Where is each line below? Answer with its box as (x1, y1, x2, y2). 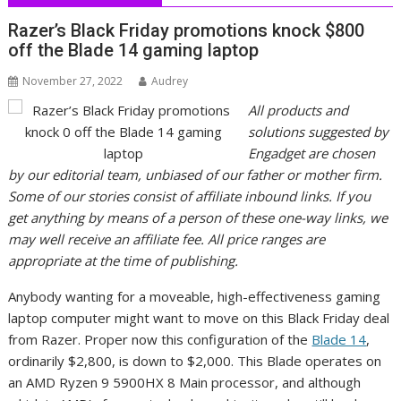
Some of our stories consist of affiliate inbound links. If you (8, 187, 371, 206)
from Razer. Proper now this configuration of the (8, 330, 312, 349)
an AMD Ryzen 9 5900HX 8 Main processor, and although (8, 373, 362, 392)
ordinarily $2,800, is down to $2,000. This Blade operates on (8, 352, 382, 371)
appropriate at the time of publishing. (8, 252, 239, 270)
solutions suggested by (247, 123, 388, 141)
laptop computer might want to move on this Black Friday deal (8, 309, 390, 328)
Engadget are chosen (247, 144, 375, 163)
